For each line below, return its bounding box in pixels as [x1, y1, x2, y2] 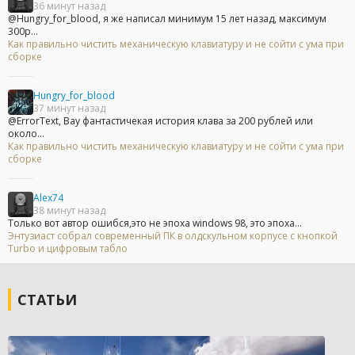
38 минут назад [33, 203, 105, 217]
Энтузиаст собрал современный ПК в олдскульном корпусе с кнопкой [8, 228, 338, 242]
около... [8, 126, 44, 140]
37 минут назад [33, 101, 105, 115]
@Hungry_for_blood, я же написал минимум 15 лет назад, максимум [8, 11, 326, 25]
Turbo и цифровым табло [8, 241, 128, 255]
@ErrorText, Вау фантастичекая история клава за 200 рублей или [8, 113, 313, 128]
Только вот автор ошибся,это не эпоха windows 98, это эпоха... [8, 216, 302, 230]
